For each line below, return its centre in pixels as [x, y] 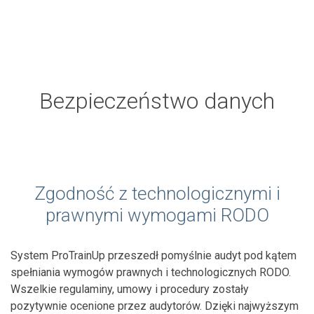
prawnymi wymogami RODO [157, 215]
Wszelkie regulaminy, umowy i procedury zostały [130, 289]
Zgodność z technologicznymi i [157, 193]
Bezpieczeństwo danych [157, 101]
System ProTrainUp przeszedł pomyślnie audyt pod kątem [153, 255]
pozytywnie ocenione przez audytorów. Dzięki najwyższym [155, 306]
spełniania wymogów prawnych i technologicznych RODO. [151, 272]
